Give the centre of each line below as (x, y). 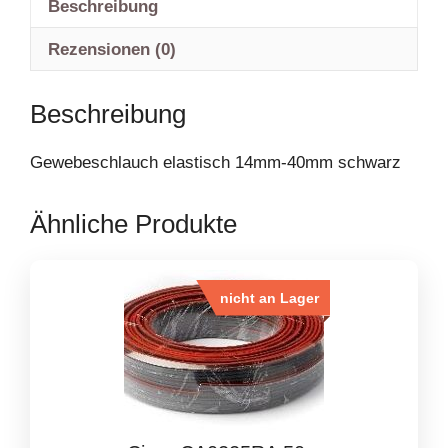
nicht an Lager (270, 297)
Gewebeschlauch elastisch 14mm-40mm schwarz (215, 162)
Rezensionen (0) (112, 49)
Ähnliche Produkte (133, 223)
